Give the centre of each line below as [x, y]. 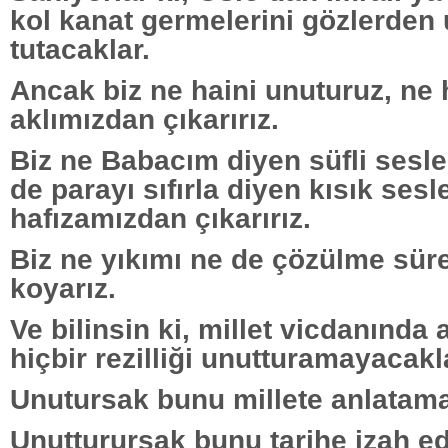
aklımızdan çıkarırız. [144, 118]
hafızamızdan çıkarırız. [160, 217]
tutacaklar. [80, 48]
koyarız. [63, 287]
